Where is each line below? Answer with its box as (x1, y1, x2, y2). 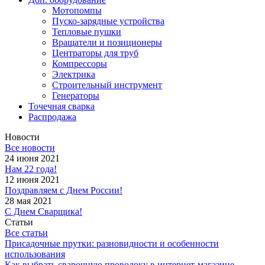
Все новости (5, 142, 55, 153)
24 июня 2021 (5, 153, 60, 163)
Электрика (52, 69, 95, 79)
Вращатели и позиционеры (52, 37, 162, 47)
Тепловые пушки (52, 26, 121, 37)
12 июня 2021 (5, 174, 60, 185)
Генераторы (52, 90, 99, 101)
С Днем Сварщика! (5, 206, 82, 216)
